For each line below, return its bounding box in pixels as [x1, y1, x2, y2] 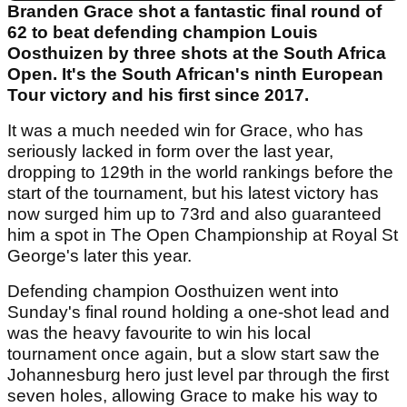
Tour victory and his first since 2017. [7, 85, 309, 105]
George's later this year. [7, 246, 192, 266]
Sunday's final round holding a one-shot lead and [7, 303, 390, 323]
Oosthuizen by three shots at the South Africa [7, 44, 386, 64]
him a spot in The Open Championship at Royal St [7, 225, 398, 245]
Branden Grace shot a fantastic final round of [7, 2, 382, 22]
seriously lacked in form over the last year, [7, 142, 333, 162]
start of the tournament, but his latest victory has [7, 184, 379, 203]
